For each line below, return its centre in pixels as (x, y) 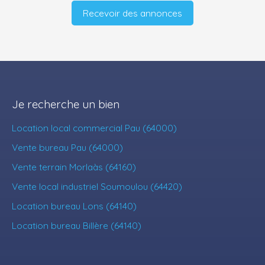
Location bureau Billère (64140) (77, 226)
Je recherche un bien (66, 104)
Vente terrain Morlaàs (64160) (74, 167)
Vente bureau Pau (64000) (67, 148)
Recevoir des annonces (132, 13)
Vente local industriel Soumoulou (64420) (97, 187)
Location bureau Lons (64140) (74, 206)
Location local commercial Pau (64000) (94, 128)
